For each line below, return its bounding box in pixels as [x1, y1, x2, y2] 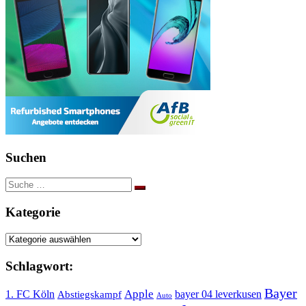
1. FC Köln [5, 288, 55, 301]
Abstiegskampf [57, 289, 122, 301]
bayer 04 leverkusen [175, 288, 262, 301]
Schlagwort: [5, 258, 73, 273]
